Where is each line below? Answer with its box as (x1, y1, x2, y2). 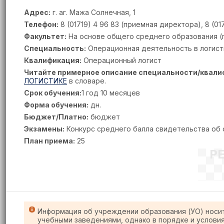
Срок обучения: (24, 88, 81, 97)
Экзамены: (24, 124, 64, 133)
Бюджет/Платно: (24, 112, 88, 121)
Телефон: (24, 20, 58, 28)
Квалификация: (24, 56, 81, 64)
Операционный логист (81, 56, 161, 64)
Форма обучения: (24, 100, 88, 109)
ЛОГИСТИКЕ (24, 76, 67, 85)
